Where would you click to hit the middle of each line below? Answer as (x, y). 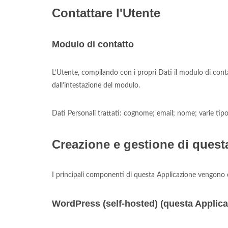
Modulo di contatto (93, 44)
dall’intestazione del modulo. (96, 85)
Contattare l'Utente (106, 13)
